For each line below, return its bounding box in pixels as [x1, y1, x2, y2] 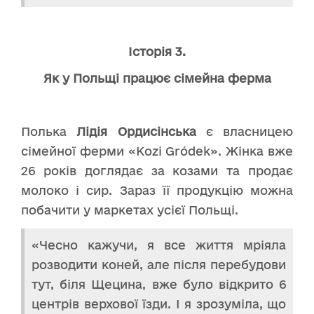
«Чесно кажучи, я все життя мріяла [32, 238, 286, 252]
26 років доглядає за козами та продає [21, 164, 293, 178]
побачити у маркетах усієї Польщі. [21, 203, 238, 217]
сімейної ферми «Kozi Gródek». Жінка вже [21, 144, 293, 158]
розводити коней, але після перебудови [32, 258, 286, 272]
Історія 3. [128, 45, 186, 59]
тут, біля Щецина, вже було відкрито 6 [32, 278, 286, 292]
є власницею [196, 125, 293, 139]
